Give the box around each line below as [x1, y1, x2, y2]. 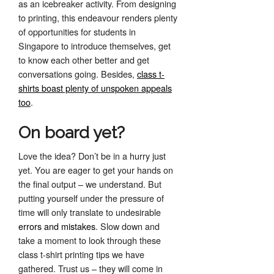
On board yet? [18, 123, 125, 142]
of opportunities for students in [18, 25, 136, 38]
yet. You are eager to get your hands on [18, 163, 173, 176]
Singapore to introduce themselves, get [18, 39, 171, 52]
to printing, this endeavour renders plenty [18, 11, 177, 24]
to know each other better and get [18, 53, 149, 66]
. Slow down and [95, 220, 160, 232]
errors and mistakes [18, 220, 95, 232]
